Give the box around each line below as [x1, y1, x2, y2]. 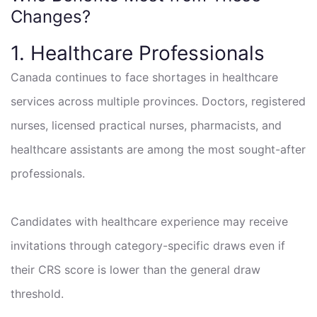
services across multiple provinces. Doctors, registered [11, 93, 306, 108]
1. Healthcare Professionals [11, 40, 265, 65]
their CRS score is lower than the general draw [11, 262, 260, 277]
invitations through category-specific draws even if [11, 238, 285, 253]
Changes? [11, 6, 91, 27]
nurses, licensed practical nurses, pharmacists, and [11, 117, 282, 132]
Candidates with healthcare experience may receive [11, 214, 288, 229]
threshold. [11, 286, 64, 301]
